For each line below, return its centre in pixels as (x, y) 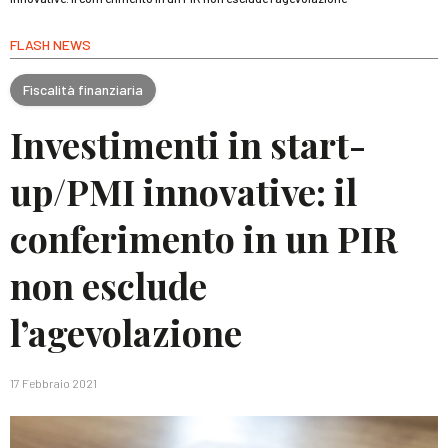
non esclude (108, 285)
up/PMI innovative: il (183, 191)
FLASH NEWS (50, 44)
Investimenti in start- (188, 144)
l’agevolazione (126, 332)
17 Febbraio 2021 (53, 383)
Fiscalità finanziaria (83, 89)
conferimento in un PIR (204, 238)
